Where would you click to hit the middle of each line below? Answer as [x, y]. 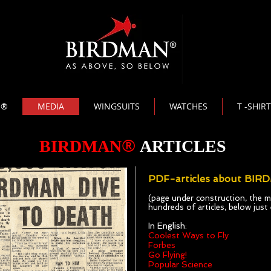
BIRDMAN [80, 146]
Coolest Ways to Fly [188, 235]
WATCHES [188, 106]
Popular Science [180, 264]
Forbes [162, 245]
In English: [168, 226]
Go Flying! [168, 255]
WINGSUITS [117, 106]
